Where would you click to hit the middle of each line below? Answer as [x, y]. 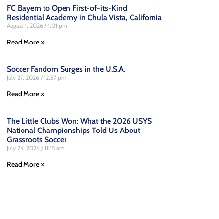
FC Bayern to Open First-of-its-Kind [67, 8]
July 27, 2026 [24, 77]
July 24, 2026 [24, 148]
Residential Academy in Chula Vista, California [84, 17]
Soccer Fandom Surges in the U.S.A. [66, 69]
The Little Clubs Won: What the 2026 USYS [79, 121]
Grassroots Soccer [37, 140]
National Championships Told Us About [74, 130]
